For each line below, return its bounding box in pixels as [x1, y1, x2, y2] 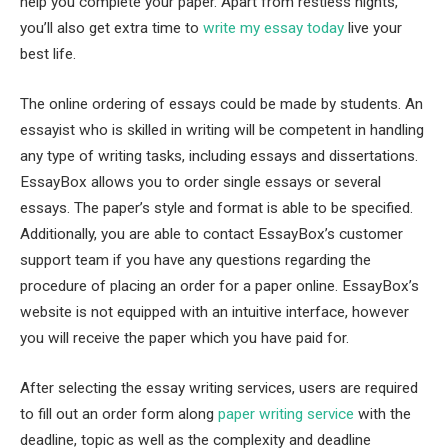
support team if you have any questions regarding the [20, 251, 371, 269]
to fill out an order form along [20, 404, 218, 423]
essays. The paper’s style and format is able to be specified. [20, 199, 413, 217]
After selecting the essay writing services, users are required [20, 378, 418, 397]
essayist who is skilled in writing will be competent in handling [20, 121, 424, 139]
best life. [20, 45, 76, 64]
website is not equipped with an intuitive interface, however [20, 303, 409, 321]
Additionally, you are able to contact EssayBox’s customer [20, 225, 403, 243]
